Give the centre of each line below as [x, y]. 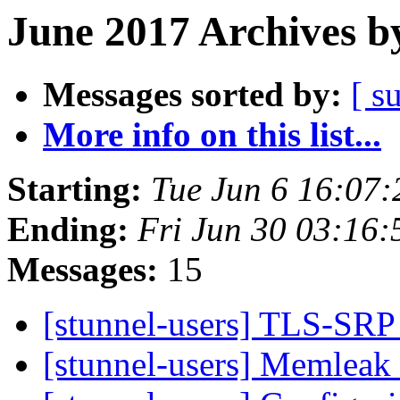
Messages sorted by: [192, 95]
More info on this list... [212, 135]
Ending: [68, 229]
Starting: [75, 189]
